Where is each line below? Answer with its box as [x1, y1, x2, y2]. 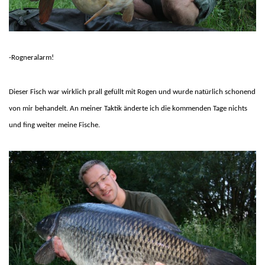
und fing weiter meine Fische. [9, 121, 100, 129]
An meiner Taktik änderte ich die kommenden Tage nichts [70, 104, 247, 112]
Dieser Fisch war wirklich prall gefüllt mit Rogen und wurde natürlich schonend [9, 88, 256, 96]
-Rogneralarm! [9, 53, 54, 62]
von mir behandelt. [9, 104, 68, 112]
